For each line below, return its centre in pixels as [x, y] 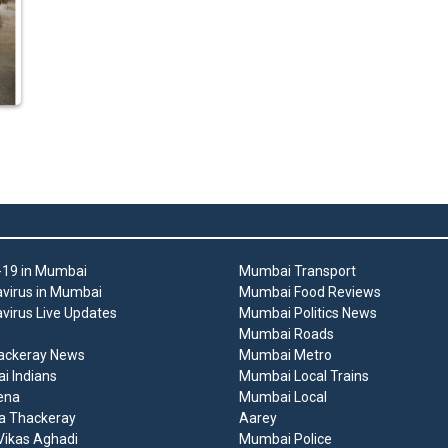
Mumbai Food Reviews [310, 292]
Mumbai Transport [297, 271]
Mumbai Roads [286, 334]
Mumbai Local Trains [304, 376]
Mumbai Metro [285, 355]
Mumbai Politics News [308, 313]
